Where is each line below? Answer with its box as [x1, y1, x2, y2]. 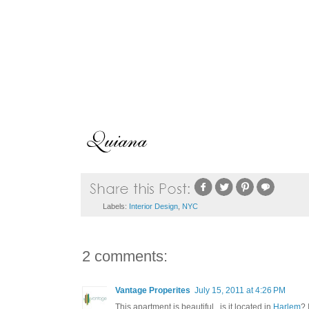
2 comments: [82, 248, 168, 266]
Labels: [102, 202, 129, 211]
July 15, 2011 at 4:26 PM [195, 286, 286, 296]
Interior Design [128, 202, 178, 211]
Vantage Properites [115, 286, 190, 296]
